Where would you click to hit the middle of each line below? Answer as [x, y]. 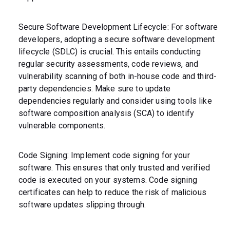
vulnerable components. [63, 126]
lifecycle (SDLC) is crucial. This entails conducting [110, 52]
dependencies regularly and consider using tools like [115, 101]
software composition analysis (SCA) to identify [107, 113]
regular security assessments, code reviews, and [109, 64]
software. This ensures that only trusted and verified [114, 168]
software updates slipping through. [82, 205]
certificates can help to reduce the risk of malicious [112, 193]
